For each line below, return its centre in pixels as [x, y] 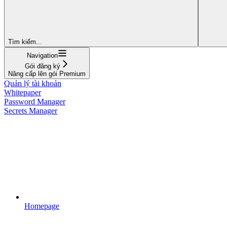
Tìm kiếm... [25, 42]
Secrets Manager [31, 110]
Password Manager [35, 101]
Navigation [42, 55]
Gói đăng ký [42, 66]
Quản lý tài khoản [33, 83]
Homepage [42, 206]
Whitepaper [23, 92]
